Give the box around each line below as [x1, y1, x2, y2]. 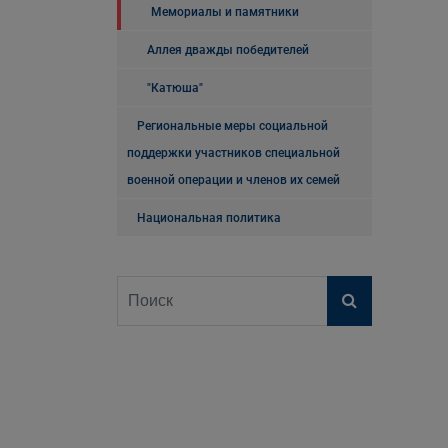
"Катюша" [147, 81, 203, 95]
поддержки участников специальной [127, 146, 340, 160]
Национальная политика [137, 211, 281, 225]
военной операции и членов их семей [127, 173, 340, 187]
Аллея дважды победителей [147, 43, 309, 57]
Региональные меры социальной [137, 119, 328, 133]
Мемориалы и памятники [151, 5, 299, 19]
